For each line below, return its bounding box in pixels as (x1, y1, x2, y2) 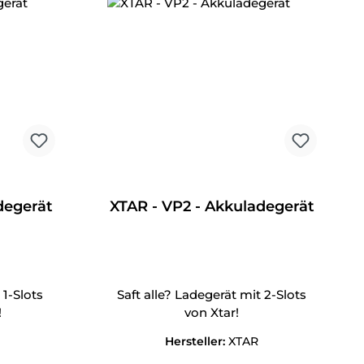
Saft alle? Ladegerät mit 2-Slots (117, 287, 307, 303)
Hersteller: (165, 334, 229, 349)
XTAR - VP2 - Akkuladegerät (109, 197, 314, 216)
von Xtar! (184, 305, 240, 321)
